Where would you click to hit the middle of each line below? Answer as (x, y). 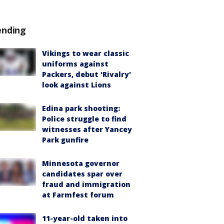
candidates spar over (82, 174)
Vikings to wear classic (85, 53)
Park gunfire (65, 140)
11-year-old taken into (85, 218)
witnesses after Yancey (87, 129)
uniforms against (75, 64)
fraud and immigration (86, 184)
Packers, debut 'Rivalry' (86, 74)
